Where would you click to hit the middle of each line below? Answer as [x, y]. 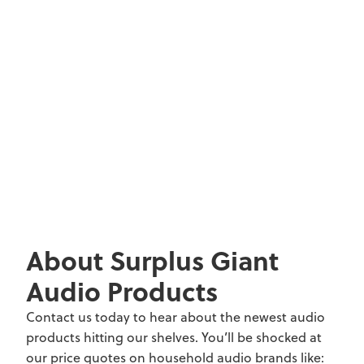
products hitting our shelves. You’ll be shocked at [174, 336]
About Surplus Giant [152, 260]
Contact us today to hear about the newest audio [175, 316]
